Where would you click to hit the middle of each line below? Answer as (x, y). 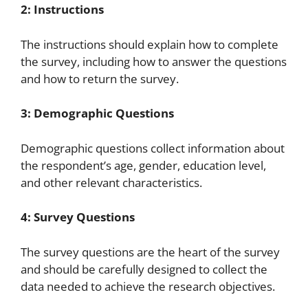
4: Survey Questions (78, 217)
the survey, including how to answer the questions (154, 61)
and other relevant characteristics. (111, 182)
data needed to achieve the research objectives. (148, 286)
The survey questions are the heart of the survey (150, 252)
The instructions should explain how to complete (150, 44)
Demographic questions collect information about (153, 148)
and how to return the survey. (100, 78)
